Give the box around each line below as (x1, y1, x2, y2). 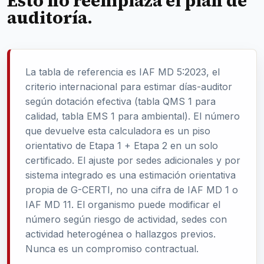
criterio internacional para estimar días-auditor (25, 81, 232, 93)
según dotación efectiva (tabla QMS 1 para (25, 95, 216, 107)
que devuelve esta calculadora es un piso (25, 125, 210, 137)
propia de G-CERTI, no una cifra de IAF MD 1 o (25, 184, 238, 196)
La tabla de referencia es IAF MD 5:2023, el (25, 66, 220, 78)
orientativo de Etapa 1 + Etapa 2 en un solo (25, 140, 218, 151)
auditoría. (7, 6, 93, 29)
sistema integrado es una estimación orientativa (25, 169, 236, 181)
